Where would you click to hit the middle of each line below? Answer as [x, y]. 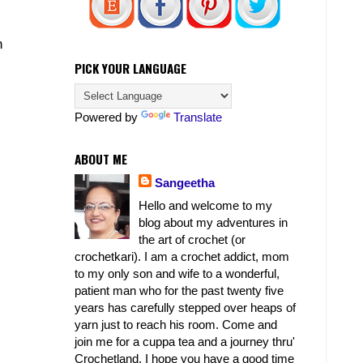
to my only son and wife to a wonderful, [177, 274]
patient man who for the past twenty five [179, 291]
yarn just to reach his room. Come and [176, 325]
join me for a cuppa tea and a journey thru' [185, 342]
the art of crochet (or [192, 240]
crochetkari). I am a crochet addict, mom [182, 257]
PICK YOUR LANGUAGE [130, 68]
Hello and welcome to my [206, 206]
